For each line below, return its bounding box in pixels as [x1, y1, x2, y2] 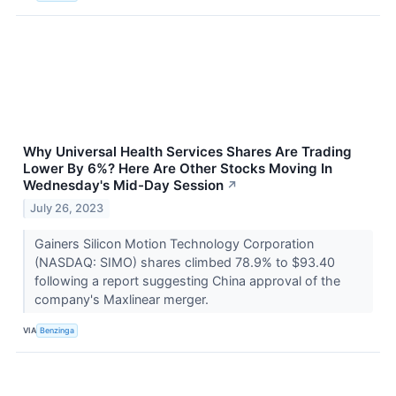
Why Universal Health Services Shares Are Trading [23, 143, 352, 161]
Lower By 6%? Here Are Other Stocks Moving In [23, 160, 332, 178]
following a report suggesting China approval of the [34, 272, 340, 288]
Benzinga [40, 325, 75, 336]
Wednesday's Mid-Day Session [23, 177, 224, 194]
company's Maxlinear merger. [34, 291, 212, 307]
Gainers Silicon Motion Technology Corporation [34, 235, 314, 251]
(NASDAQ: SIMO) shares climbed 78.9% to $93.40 [34, 254, 335, 270]
